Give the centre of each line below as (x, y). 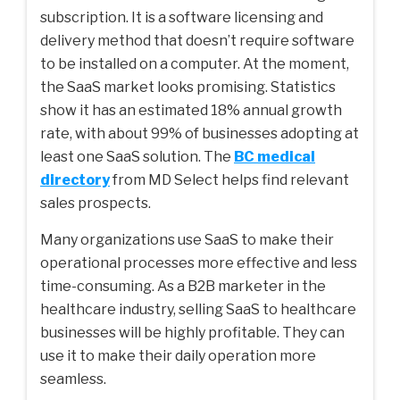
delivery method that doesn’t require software (197, 40)
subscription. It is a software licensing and (182, 17)
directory (75, 179)
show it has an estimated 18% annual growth (191, 110)
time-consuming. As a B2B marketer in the (183, 286)
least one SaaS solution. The (137, 156)
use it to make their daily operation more (178, 355)
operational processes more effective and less (199, 262)
